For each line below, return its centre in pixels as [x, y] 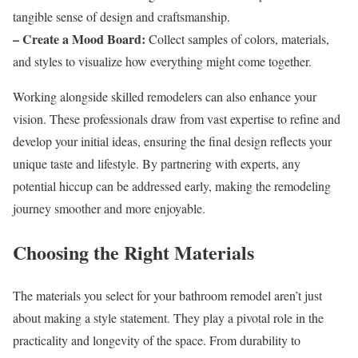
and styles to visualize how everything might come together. [162, 61]
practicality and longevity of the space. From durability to [157, 340]
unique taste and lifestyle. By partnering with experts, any [157, 163]
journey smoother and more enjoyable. [109, 208]
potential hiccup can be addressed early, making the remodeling [172, 185]
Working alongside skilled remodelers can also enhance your [165, 96]
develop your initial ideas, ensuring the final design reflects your [172, 141]
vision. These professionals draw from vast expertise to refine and [177, 118]
